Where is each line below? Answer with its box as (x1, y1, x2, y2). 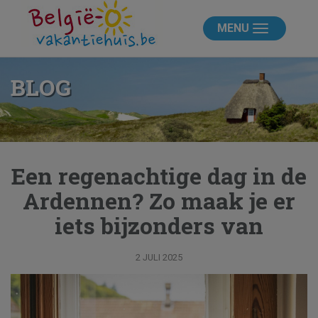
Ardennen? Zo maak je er (23, 185, 295, 216)
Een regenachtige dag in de (11, 160, 307, 191)
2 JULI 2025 (136, 252, 182, 263)
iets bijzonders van (55, 210, 263, 241)
